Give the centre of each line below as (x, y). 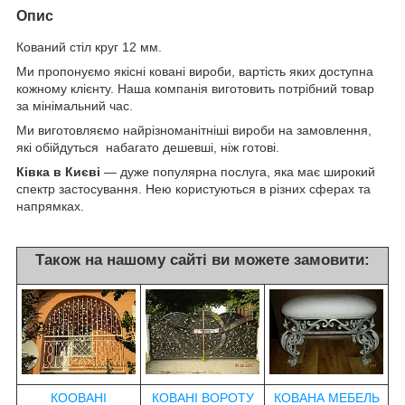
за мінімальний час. (75, 105)
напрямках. (50, 206)
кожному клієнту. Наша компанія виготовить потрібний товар (195, 88)
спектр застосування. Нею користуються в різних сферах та (193, 188)
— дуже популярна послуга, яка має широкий (238, 171)
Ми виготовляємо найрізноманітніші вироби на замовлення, (194, 130)
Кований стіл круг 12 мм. (89, 47)
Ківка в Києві (58, 171)
